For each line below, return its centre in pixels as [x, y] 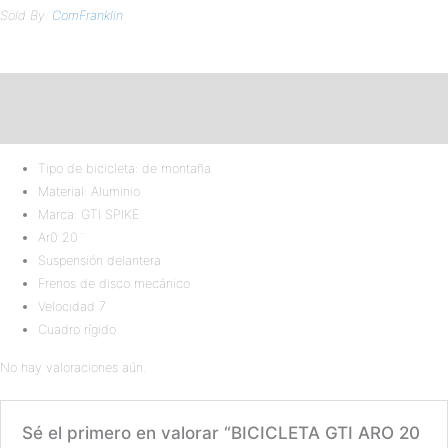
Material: [65, 191]
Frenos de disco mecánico [114, 283]
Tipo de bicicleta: [88, 168]
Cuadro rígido [77, 329]
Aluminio [116, 191]
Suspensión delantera [100, 260]
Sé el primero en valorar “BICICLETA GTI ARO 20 [221, 433]
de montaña [175, 168]
